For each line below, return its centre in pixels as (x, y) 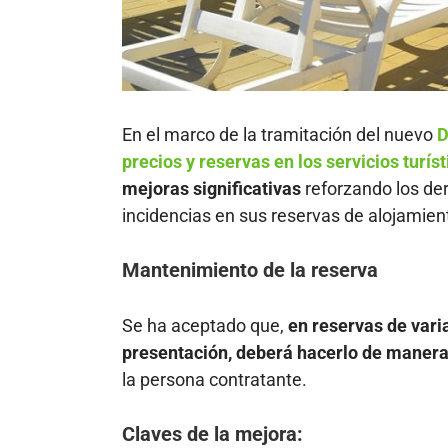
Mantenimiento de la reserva (250, 270)
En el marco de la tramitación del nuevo (279, 134)
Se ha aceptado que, (205, 325)
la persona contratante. (214, 379)
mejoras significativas (213, 188)
